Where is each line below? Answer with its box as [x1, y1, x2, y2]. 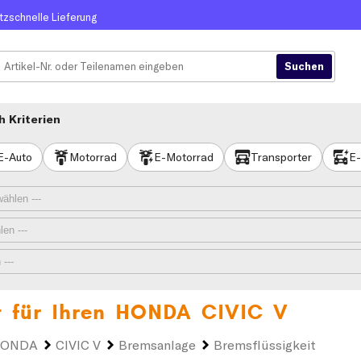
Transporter [251, 149, 312, 164]
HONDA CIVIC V [115, 299, 288, 326]
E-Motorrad [154, 149, 214, 164]
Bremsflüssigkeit [214, 337, 316, 353]
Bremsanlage [118, 337, 196, 353]
